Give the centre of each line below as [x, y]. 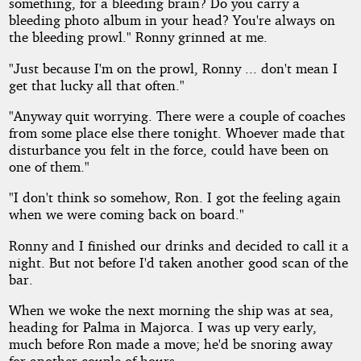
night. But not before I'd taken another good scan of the [178, 262]
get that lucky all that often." [96, 85]
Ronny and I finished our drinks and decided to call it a [178, 245]
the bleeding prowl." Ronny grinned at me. [138, 37]
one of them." [49, 167]
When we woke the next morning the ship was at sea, [171, 310]
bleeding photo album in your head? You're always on [172, 20]
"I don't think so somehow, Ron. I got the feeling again [174, 197]
